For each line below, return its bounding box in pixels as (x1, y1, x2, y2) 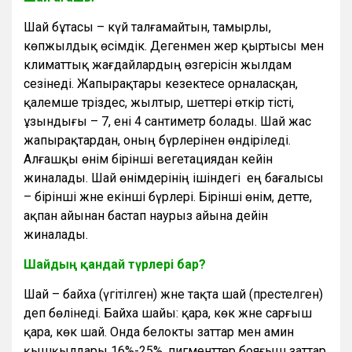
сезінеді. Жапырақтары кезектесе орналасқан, (24, 76, 298, 92)
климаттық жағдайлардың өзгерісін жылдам (24, 57, 291, 73)
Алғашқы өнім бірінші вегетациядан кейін (24, 152, 273, 167)
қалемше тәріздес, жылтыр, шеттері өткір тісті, (24, 95, 294, 111)
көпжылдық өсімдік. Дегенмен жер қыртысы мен (24, 38, 324, 54)
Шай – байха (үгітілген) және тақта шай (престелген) (24, 287, 323, 302)
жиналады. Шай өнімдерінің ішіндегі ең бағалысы (24, 170, 324, 186)
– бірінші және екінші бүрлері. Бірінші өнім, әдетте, (24, 189, 312, 205)
